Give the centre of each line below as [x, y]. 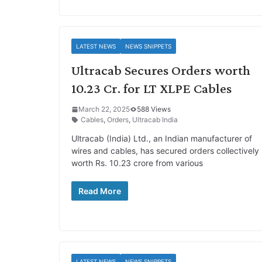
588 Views [154, 109]
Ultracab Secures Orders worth [161, 70]
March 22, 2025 [104, 109]
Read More [100, 191]
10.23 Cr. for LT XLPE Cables [151, 88]
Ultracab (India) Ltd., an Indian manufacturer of [162, 138]
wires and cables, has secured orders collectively [165, 151]
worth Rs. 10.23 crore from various [137, 163]
